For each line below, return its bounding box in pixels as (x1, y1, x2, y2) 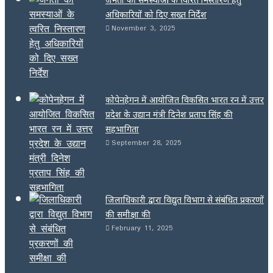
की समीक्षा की (105, 208, 151, 220)
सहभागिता (105, 122, 139, 135)
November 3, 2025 (112, 20, 175, 35)
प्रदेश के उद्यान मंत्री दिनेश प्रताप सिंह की (105, 108, 233, 120)
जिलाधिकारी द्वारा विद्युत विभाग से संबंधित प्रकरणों (105, 193, 264, 205)
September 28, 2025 (112, 135, 182, 149)
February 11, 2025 (112, 220, 173, 235)
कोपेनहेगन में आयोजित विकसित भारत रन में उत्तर (105, 93, 264, 105)
